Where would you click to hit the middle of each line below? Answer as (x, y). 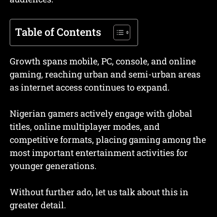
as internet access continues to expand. (90, 87)
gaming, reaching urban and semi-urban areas (105, 74)
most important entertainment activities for (99, 153)
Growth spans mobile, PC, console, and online (103, 61)
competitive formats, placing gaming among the (108, 140)
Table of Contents (58, 32)
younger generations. (53, 166)
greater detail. (38, 205)
